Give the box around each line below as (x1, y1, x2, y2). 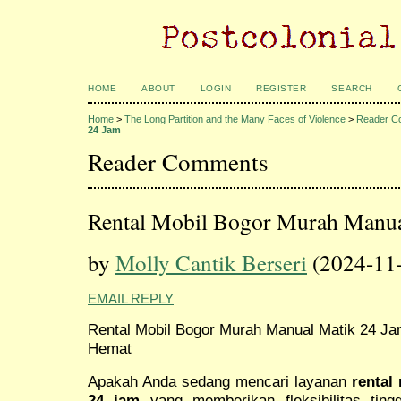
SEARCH (331, 83, 372, 93)
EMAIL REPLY (88, 291, 174, 306)
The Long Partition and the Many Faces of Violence (124, 114, 346, 125)
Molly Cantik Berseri (115, 247, 307, 277)
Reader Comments (88, 144, 269, 178)
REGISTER (256, 83, 307, 93)
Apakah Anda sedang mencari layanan (88, 371, 352, 390)
